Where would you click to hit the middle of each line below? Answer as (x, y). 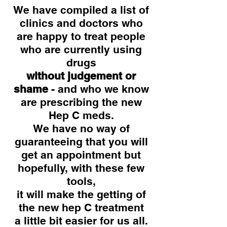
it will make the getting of (81, 194)
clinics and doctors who (81, 23)
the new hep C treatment (81, 207)
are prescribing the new (81, 102)
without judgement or (81, 76)
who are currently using (81, 49)
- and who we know (100, 89)
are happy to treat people (81, 36)
